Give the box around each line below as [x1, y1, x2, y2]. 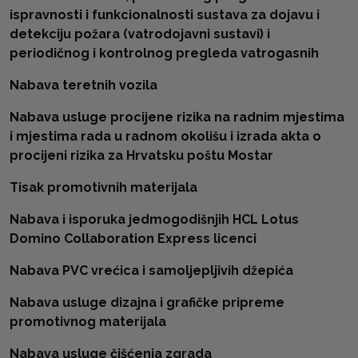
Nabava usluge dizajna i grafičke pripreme [10, 295, 284, 310]
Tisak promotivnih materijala [10, 180, 197, 195]
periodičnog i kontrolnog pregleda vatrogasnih [10, 46, 319, 61]
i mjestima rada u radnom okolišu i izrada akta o [10, 129, 321, 144]
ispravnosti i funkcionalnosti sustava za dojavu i [10, 7, 320, 22]
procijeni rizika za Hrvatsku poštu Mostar [10, 148, 273, 163]
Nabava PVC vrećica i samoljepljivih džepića [10, 263, 293, 278]
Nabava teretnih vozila [10, 78, 157, 93]
